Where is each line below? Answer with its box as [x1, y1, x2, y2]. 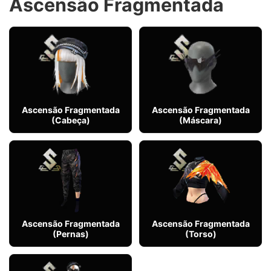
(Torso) [184, 228, 217, 239]
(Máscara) [179, 114, 222, 125]
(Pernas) [52, 228, 89, 239]
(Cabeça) [51, 114, 90, 125]
